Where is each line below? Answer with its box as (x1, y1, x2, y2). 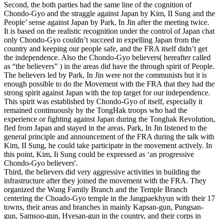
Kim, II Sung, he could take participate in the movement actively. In (4, 141, 212, 150)
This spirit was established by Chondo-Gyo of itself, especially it (4, 97, 202, 106)
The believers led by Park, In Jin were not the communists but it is (4, 71, 207, 79)
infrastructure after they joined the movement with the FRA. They (4, 176, 206, 185)
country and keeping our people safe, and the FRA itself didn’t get (4, 44, 207, 53)
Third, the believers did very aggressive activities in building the (4, 168, 200, 176)
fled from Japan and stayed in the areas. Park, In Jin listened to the (4, 124, 207, 132)
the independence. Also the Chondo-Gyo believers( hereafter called (4, 53, 211, 62)
